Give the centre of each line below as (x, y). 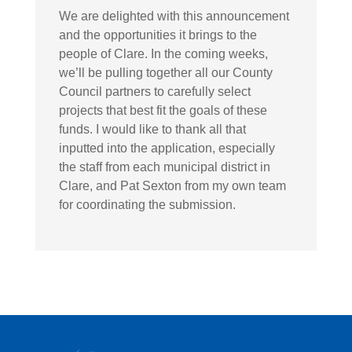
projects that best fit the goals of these (163, 110)
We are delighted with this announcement (174, 16)
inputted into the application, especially (167, 148)
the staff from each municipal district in (164, 167)
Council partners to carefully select (154, 91)
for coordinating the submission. (147, 204)
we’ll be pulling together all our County (165, 72)
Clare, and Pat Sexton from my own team (172, 185)
